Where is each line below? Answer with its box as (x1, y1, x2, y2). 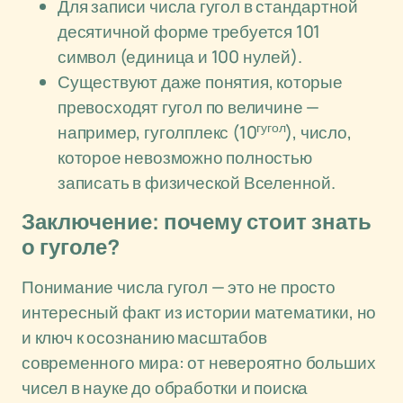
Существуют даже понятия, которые (58, 70, 343, 94)
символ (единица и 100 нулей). (58, 45, 302, 68)
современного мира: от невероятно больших (22, 351, 376, 374)
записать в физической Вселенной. (58, 171, 336, 194)
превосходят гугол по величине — (58, 95, 320, 119)
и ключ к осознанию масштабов (22, 326, 267, 349)
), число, (285, 121, 352, 144)
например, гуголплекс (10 (58, 121, 257, 144)
